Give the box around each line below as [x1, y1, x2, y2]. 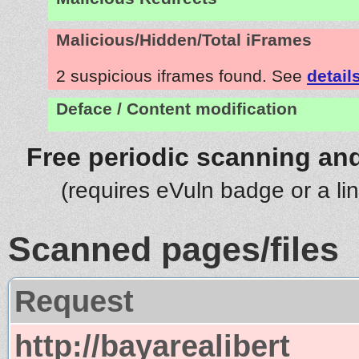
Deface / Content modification [56, 99, 297, 119]
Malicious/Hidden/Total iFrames [56, 30, 312, 50]
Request [14, 283, 134, 318]
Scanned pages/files [8, 229, 339, 268]
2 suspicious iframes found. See [56, 66, 307, 85]
